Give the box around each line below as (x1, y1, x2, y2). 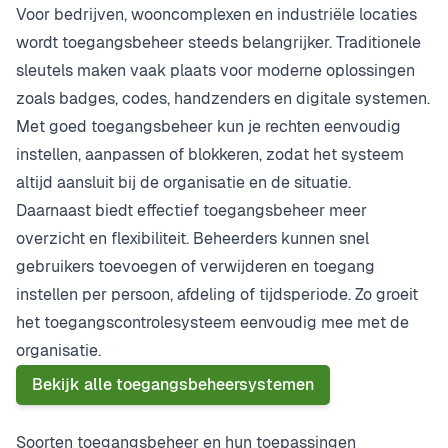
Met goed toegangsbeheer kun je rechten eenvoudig (16, 116, 401, 138)
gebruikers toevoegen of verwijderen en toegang (16, 256, 375, 278)
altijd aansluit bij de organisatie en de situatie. (16, 172, 351, 194)
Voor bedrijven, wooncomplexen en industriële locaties (16, 4, 417, 26)
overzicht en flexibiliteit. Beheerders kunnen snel (16, 228, 369, 250)
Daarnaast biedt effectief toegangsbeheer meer (16, 200, 367, 222)
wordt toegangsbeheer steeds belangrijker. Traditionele (16, 32, 421, 54)
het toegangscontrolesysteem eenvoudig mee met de (16, 312, 409, 334)
